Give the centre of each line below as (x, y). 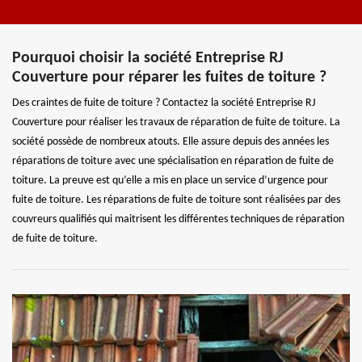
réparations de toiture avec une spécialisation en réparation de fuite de (173, 162)
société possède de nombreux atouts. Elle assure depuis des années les (170, 142)
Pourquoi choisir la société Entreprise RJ (148, 59)
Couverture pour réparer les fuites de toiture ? (169, 78)
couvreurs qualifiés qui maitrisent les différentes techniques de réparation (178, 220)
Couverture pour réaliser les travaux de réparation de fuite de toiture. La (176, 123)
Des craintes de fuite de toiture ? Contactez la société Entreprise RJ (164, 103)
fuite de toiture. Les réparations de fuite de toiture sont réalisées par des (176, 200)
